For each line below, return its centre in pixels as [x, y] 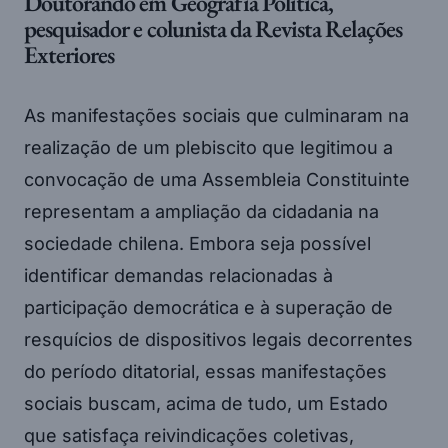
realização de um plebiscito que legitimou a [208, 147]
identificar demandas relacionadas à [178, 275]
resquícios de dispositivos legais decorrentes [218, 339]
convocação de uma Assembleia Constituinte [217, 179]
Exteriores [69, 54]
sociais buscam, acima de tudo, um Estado [206, 403]
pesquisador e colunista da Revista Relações [213, 28]
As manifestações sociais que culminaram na [216, 115]
